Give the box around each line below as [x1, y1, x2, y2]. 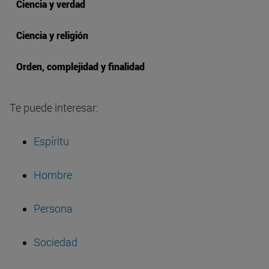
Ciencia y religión [16, 29, 88, 42]
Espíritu [34, 134, 69, 149]
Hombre [34, 168, 72, 183]
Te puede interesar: [10, 100, 98, 115]
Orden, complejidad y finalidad [16, 60, 145, 73]
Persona [34, 201, 73, 216]
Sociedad [34, 235, 77, 250]
